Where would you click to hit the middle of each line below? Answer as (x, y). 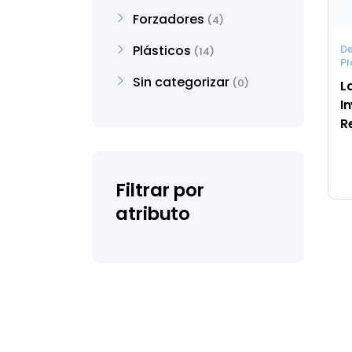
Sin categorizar (181, 82)
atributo (153, 214)
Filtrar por (160, 190)
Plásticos (162, 51)
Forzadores (169, 19)
